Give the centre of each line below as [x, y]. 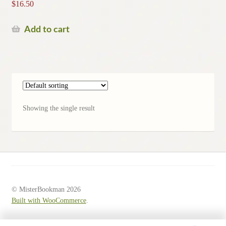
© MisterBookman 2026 [46, 189]
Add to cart [47, 30]
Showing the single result [59, 108]
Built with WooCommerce [49, 200]
